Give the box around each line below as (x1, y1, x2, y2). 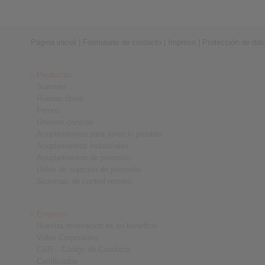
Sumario (37, 82, 65, 91)
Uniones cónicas (37, 118, 93, 127)
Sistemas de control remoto (37, 177, 131, 186)
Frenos (37, 106, 60, 115)
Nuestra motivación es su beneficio (37, 221, 157, 230)
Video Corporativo (37, 233, 98, 242)
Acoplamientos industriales (37, 141, 129, 150)
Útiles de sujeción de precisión (37, 165, 141, 174)
